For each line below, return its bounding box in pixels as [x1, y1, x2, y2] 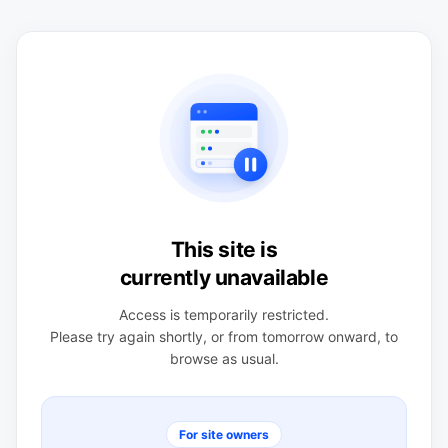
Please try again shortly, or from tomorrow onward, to [50, 327, 398, 345]
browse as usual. [169, 349, 279, 367]
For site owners [179, 426, 269, 442]
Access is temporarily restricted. [119, 305, 329, 323]
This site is [170, 236, 278, 262]
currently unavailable [119, 264, 329, 290]
